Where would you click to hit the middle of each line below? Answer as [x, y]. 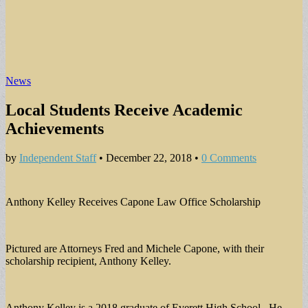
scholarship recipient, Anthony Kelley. [88, 261]
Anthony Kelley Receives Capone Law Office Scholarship [133, 201]
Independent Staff [58, 157]
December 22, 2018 [149, 157]
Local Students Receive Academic [124, 110]
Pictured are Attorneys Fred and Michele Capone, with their [135, 248]
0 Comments [229, 157]
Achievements [55, 128]
